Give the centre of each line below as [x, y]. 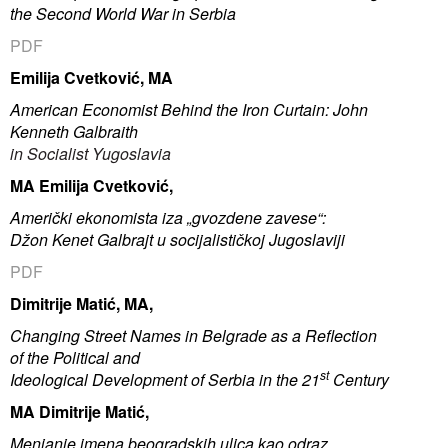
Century [361, 379]
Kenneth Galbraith [74, 131]
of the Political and [75, 357]
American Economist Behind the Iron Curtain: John [189, 109]
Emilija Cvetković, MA [91, 77]
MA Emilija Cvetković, [91, 185]
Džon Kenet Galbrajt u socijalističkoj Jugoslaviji [177, 239]
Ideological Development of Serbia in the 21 [165, 379]
